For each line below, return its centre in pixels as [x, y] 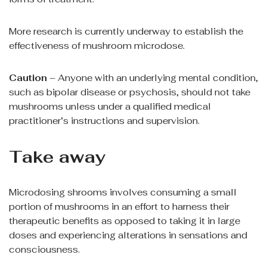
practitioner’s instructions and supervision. [104, 121]
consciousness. [44, 250]
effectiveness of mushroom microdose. [97, 46]
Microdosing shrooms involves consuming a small [123, 193]
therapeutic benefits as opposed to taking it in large [125, 221]
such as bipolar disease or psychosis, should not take [130, 92]
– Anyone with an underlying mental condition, [154, 78]
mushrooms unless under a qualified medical [110, 107]
